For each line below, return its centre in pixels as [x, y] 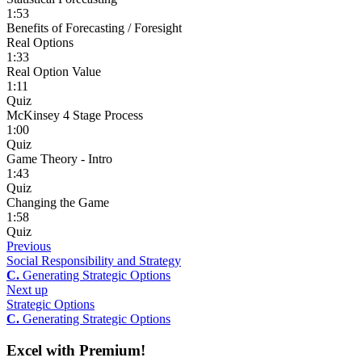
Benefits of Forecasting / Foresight [94, 28]
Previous [29, 246]
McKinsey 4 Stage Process [75, 116]
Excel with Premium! [76, 350]
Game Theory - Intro [59, 159]
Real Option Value [54, 72]
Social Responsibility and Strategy [94, 261]
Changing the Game [58, 203]
